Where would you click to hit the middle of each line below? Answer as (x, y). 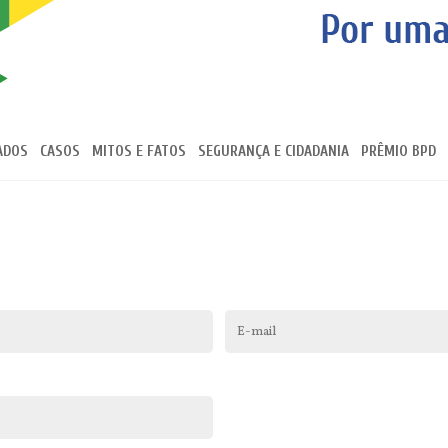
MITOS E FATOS (139, 151)
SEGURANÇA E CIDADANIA (273, 151)
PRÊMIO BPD (398, 151)
